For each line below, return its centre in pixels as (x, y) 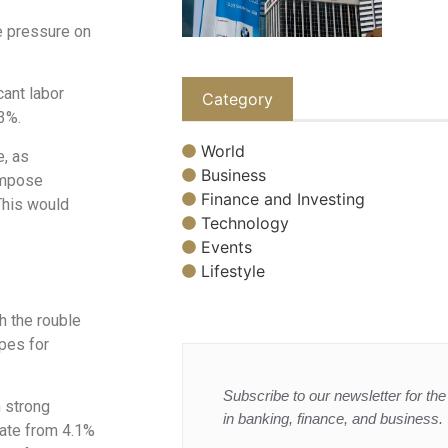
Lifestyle (233, 270)
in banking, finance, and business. (333, 418)
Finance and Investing (283, 198)
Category (237, 99)
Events (226, 246)
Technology (245, 222)
